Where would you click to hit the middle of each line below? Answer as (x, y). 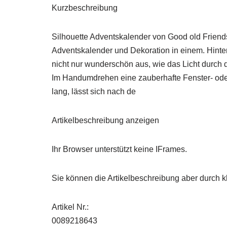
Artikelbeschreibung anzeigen (105, 121)
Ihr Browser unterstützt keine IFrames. (119, 149)
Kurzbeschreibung (85, 8)
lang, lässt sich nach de (94, 92)
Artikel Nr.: (70, 207)
